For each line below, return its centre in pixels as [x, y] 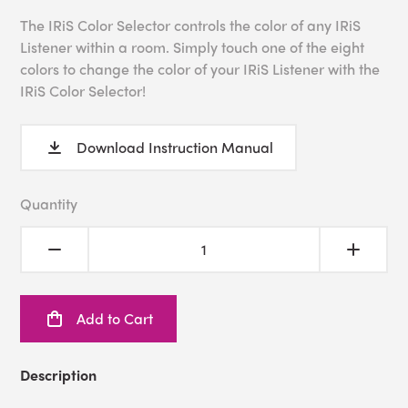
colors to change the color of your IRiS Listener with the [200, 69]
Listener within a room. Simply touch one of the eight [193, 47]
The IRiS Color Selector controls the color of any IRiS [191, 25]
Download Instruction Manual [175, 148]
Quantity [49, 204]
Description [59, 375]
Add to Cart [115, 319]
